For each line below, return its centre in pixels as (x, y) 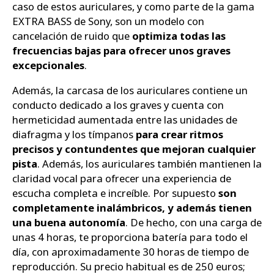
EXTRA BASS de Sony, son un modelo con (108, 21)
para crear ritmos (180, 134)
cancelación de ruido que (72, 35)
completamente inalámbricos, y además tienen (132, 207)
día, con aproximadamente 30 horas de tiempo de (131, 251)
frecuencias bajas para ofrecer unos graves (121, 50)
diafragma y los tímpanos (74, 134)
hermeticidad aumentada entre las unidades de (125, 119)
